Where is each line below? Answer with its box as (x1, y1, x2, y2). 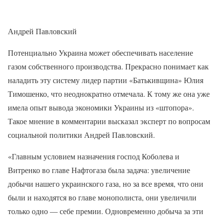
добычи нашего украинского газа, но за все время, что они (8, 178, 203, 189)
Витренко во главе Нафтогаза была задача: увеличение (8, 164, 190, 175)
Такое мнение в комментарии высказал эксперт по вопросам (8, 115, 210, 126)
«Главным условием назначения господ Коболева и (8, 151, 179, 161)
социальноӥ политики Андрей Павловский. (8, 129, 155, 140)
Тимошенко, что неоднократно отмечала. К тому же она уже (8, 88, 210, 99)
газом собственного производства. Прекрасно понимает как (8, 61, 209, 71)
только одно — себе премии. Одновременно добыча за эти (8, 205, 203, 216)
